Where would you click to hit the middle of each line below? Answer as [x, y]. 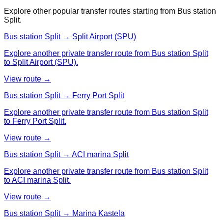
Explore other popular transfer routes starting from [90, 11]
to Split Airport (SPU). [41, 62]
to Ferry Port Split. [35, 121]
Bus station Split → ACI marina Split [66, 154]
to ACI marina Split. [37, 180]
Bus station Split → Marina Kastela [64, 213]
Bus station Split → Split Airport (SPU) [70, 36]
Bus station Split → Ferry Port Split [64, 95]
